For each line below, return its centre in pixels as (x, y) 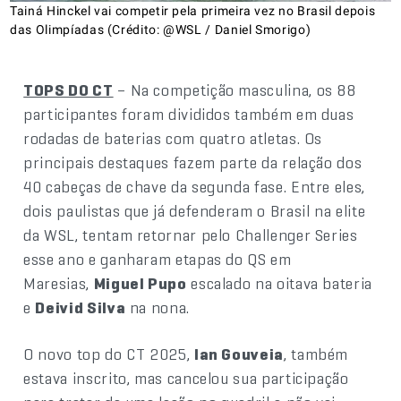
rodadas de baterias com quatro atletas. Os (173, 139)
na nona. (158, 308)
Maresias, (59, 284)
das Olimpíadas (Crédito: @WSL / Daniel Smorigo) (161, 30)
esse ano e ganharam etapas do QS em (158, 260)
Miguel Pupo (140, 284)
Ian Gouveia (239, 354)
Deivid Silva (81, 308)
